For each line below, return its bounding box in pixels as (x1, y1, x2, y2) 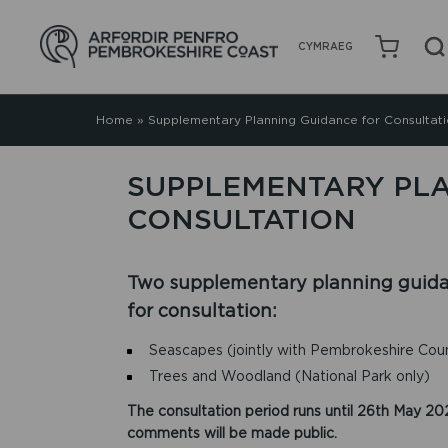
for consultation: (126, 300, 277, 321)
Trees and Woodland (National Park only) (149, 367, 431, 384)
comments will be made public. (126, 424, 337, 441)
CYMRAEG (298, 40, 354, 52)
